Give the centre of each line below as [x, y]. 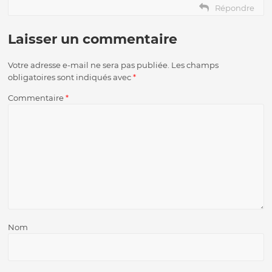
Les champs [195, 65]
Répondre [234, 8]
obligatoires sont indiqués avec [71, 77]
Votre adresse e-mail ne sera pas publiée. [89, 65]
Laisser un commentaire [93, 39]
